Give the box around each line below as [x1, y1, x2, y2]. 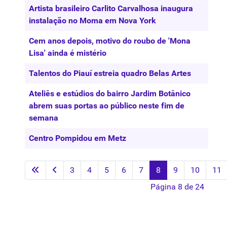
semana [29, 112, 58, 123]
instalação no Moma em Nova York [29, 15, 156, 25]
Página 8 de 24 [150, 181, 204, 192]
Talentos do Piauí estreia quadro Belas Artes [29, 68, 191, 78]
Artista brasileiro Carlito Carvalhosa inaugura [29, 3, 193, 13]
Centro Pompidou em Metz [29, 133, 126, 143]
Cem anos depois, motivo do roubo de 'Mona [29, 35, 191, 46]
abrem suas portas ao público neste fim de [29, 100, 184, 110]
